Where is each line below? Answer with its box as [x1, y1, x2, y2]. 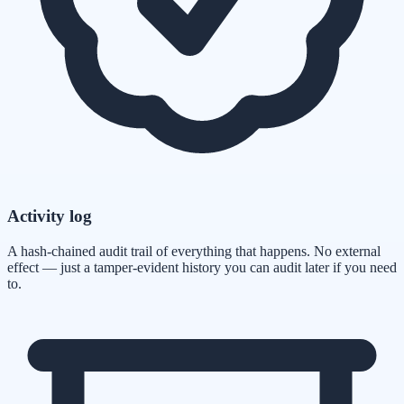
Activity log [7, 206, 92, 225]
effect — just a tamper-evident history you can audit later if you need [7, 259, 397, 275]
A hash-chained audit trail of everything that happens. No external [7, 243, 381, 259]
